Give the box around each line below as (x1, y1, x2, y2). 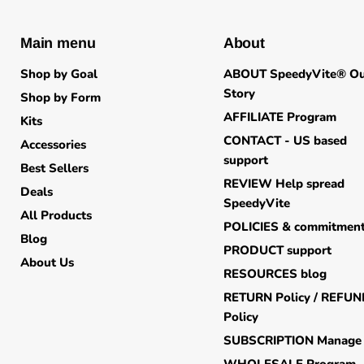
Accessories (20, 136, 86, 153)
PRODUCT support (223, 241, 331, 258)
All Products (20, 206, 92, 223)
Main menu (20, 34, 96, 51)
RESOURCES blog (223, 265, 327, 282)
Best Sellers (20, 159, 89, 176)
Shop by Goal (20, 65, 97, 82)
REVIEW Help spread (223, 175, 344, 192)
